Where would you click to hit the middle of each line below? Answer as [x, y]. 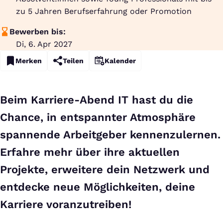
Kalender [120, 61]
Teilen [73, 61]
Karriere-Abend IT [80, 100]
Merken [29, 61]
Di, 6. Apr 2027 [44, 44]
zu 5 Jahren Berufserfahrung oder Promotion [104, 11]
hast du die [161, 100]
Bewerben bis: [38, 32]
